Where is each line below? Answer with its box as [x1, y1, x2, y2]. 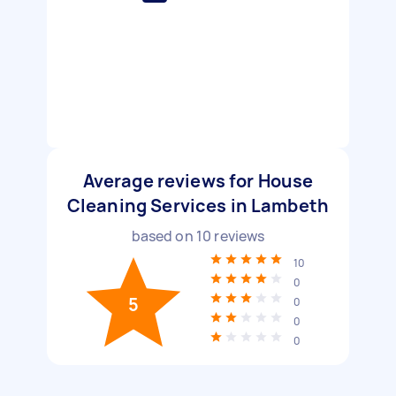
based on [131, 226, 196, 246]
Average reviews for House [82, 169, 314, 193]
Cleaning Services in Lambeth [66, 194, 330, 217]
